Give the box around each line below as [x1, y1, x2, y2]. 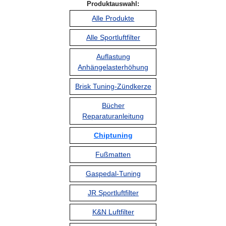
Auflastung [96, 52, 130, 61]
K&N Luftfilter [92, 208, 134, 216]
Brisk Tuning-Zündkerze [75, 82, 151, 91]
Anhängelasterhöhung [78, 63, 149, 72]
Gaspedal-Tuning [85, 169, 141, 178]
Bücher [101, 101, 125, 110]
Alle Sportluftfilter [86, 33, 140, 42]
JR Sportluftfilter [87, 189, 139, 197]
